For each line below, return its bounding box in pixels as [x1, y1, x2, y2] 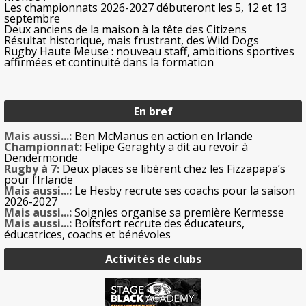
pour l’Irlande [4, 172, 73, 188]
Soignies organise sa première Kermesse [72, 205, 284, 221]
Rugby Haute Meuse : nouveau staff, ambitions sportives [4, 44, 294, 59]
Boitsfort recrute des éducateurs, [72, 216, 245, 232]
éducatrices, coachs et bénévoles [4, 227, 171, 242]
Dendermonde [4, 150, 78, 166]
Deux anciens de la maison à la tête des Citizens [4, 22, 247, 38]
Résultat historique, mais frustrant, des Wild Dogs [4, 33, 259, 48]
